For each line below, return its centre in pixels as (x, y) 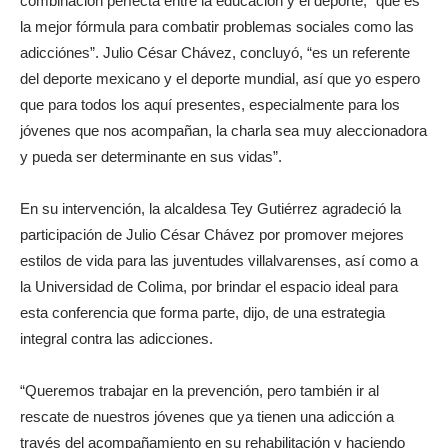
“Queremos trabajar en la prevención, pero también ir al (199, 390)
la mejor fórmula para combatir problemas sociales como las (217, 26)
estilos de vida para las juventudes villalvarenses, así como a (219, 260)
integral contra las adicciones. (116, 338)
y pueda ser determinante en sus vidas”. (151, 156)
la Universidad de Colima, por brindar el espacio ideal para (209, 286)
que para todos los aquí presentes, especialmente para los (210, 104)
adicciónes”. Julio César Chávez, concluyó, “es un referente (215, 52)
